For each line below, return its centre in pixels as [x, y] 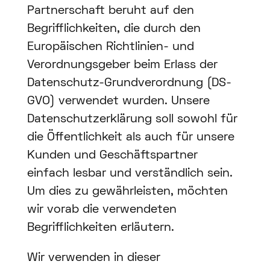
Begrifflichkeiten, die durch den [114, 29]
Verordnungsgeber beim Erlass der [122, 65]
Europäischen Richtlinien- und [110, 47]
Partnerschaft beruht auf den [110, 11]
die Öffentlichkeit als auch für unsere [130, 138]
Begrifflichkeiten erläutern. [100, 228]
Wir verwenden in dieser [93, 258]
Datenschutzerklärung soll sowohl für [132, 120]
